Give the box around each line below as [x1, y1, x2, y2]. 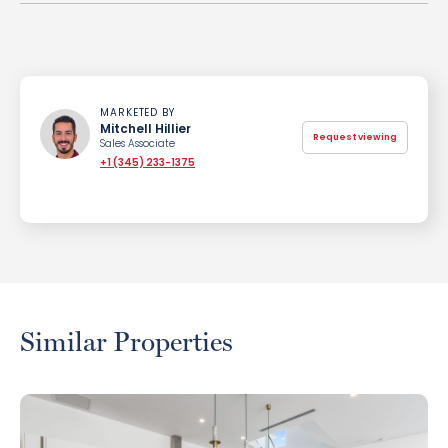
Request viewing [313, 130, 397, 143]
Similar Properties [20, 326, 233, 357]
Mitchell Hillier [100, 120, 191, 137]
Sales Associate [100, 136, 175, 151]
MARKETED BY [100, 105, 175, 120]
